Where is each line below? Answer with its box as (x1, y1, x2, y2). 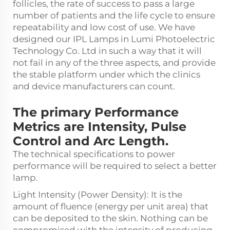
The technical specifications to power (13, 149, 175, 160)
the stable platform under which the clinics (13, 69, 200, 80)
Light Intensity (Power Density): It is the (13, 189, 182, 200)
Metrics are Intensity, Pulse (13, 119, 186, 135)
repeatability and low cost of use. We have (13, 22, 195, 33)
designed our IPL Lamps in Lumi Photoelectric (13, 34, 215, 45)
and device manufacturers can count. (13, 81, 175, 92)
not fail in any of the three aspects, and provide (13, 57, 216, 68)
